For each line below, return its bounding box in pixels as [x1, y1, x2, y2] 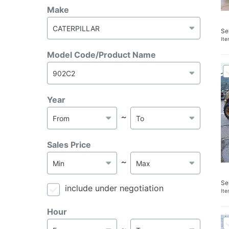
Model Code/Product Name [47, 50, 156, 60]
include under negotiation [65, 183, 164, 194]
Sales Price [47, 140, 91, 150]
